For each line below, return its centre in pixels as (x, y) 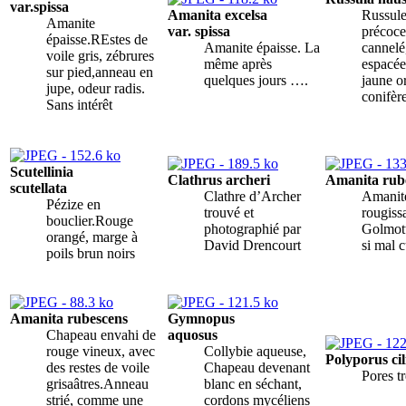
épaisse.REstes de (97, 39)
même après (238, 63)
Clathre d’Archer (252, 196)
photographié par (252, 228)
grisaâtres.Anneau (97, 383)
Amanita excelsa (217, 14)
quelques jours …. (256, 80)
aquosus (193, 334)
